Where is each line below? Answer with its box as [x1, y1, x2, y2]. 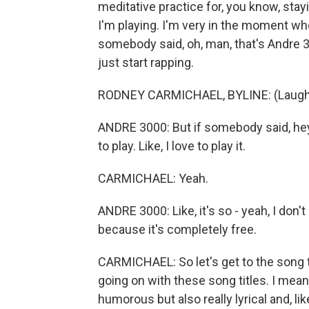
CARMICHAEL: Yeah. [98, 171, 208, 186]
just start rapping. [98, 55, 194, 70]
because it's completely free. [98, 222, 257, 237]
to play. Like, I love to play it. [98, 139, 246, 153]
